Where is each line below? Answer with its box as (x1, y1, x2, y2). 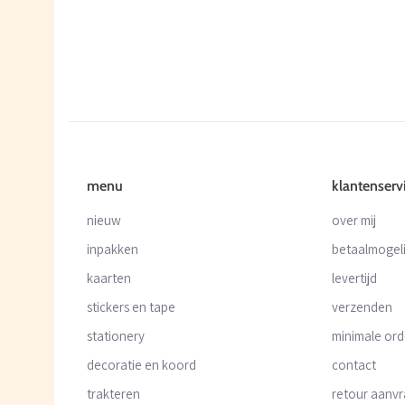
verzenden (332, 297, 393, 316)
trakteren (87, 384, 140, 402)
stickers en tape (87, 297, 175, 316)
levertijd (332, 268, 378, 287)
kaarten (87, 268, 131, 287)
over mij (332, 211, 377, 229)
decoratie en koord (87, 355, 196, 373)
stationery (87, 326, 145, 344)
